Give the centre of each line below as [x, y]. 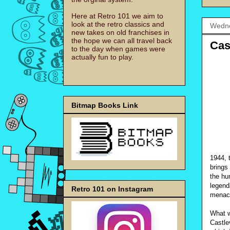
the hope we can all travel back [122, 41]
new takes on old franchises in [120, 33]
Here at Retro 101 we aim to [117, 16]
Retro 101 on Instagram [112, 189]
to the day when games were [118, 49]
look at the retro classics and [118, 24]
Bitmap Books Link [105, 105]
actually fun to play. [102, 57]
